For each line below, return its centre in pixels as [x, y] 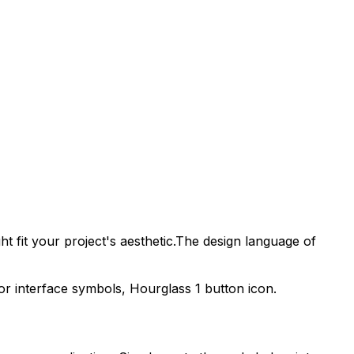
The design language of [246, 241]
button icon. [239, 289]
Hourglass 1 [165, 289]
